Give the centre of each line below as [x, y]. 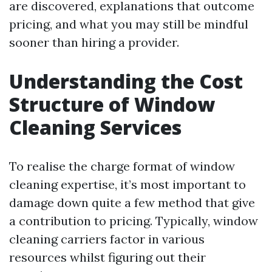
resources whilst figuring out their [107, 257]
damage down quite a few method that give [132, 202]
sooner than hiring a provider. [94, 42]
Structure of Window [112, 104]
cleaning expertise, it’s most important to [127, 184]
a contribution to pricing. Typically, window [134, 221]
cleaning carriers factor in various [107, 239]
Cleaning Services [95, 127]
